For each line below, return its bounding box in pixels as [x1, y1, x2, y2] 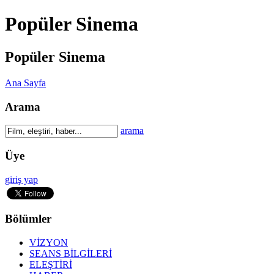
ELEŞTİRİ [29, 259, 72, 270]
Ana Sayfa [5, 77, 46, 88]
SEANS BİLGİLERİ [29, 248, 112, 259]
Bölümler [5, 212, 51, 226]
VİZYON [29, 237, 68, 248]
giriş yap [5, 174, 38, 185]
